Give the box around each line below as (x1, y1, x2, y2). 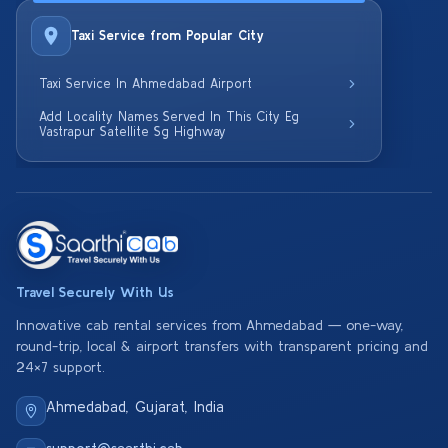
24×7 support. (16, 359, 105, 375)
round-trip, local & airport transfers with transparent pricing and (16, 338, 428, 354)
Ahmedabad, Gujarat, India (46, 398, 224, 415)
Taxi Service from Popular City (71, 28, 263, 43)
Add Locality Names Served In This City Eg (39, 109, 299, 124)
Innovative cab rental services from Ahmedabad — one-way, (16, 317, 403, 333)
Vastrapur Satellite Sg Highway (39, 124, 226, 139)
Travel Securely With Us (16, 284, 173, 300)
